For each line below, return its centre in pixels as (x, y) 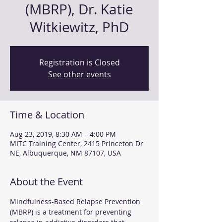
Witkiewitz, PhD (79, 27)
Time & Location (47, 114)
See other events (79, 74)
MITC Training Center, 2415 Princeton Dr (77, 143)
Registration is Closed (79, 62)
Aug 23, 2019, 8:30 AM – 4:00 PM (63, 134)
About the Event (46, 181)
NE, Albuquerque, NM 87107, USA (65, 153)
